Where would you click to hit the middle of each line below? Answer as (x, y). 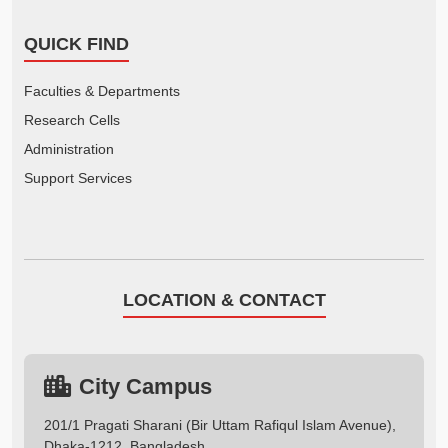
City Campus (145, 386)
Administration (69, 149)
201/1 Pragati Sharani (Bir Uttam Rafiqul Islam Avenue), (220, 424)
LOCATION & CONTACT (224, 300)
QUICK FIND (76, 44)
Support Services (78, 178)
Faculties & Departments (102, 91)
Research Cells (72, 120)
